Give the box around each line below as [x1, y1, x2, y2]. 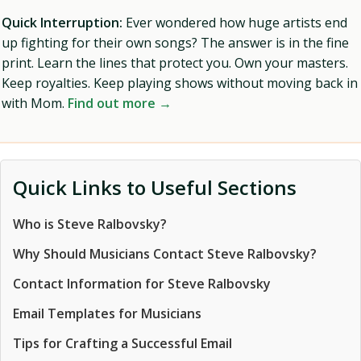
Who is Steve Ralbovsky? [13, 215, 167, 233]
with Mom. [2, 94, 68, 112]
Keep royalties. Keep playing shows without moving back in [2, 74, 358, 92]
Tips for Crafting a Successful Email [13, 334, 232, 352]
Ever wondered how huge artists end [122, 14, 347, 31]
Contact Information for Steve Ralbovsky [13, 275, 271, 293]
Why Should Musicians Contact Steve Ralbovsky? [13, 245, 317, 263]
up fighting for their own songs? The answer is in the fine [2, 34, 349, 52]
